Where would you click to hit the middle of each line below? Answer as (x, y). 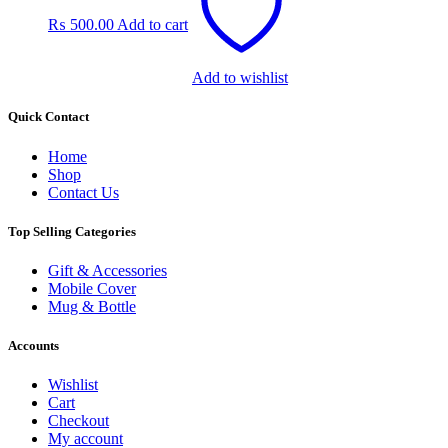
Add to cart (152, 25)
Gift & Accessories (107, 270)
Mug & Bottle (92, 306)
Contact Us (83, 192)
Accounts (33, 346)
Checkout (78, 421)
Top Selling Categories (72, 231)
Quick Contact (48, 117)
